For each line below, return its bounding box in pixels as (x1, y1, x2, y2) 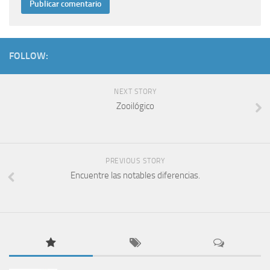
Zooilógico (116, 101, 154, 112)
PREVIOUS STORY (105, 157, 165, 166)
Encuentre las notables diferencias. (70, 170, 200, 181)
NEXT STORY (114, 87, 156, 96)
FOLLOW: (9, 50, 48, 62)
